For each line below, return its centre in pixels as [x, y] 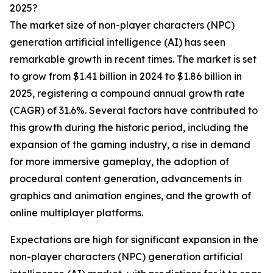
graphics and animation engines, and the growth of [130, 196]
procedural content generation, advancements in [126, 179]
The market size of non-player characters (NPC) [122, 25]
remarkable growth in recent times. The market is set [133, 59]
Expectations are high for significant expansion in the [134, 240]
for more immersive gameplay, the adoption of [119, 162]
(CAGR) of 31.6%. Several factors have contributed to [134, 111]
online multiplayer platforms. [76, 213]
